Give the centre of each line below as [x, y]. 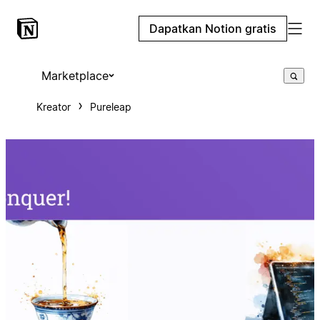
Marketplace [75, 76]
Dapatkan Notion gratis [213, 29]
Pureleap [110, 107]
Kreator [53, 107]
